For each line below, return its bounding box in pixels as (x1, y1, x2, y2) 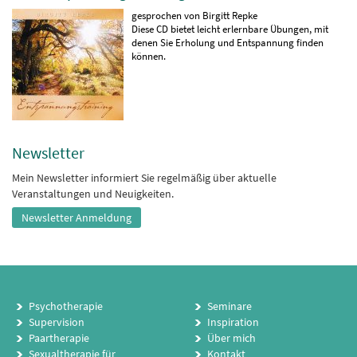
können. (131, 50, 166, 62)
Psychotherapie (29, 299, 103, 313)
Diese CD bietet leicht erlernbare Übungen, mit (131, 23, 328, 35)
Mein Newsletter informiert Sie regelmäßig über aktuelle (12, 171, 277, 185)
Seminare (207, 299, 252, 313)
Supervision (29, 315, 84, 329)
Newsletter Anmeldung (22, 210, 131, 225)
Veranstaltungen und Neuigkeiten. (12, 186, 174, 201)
